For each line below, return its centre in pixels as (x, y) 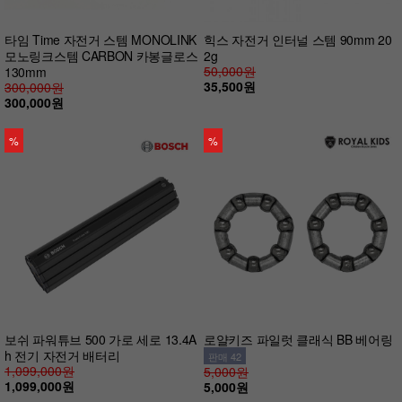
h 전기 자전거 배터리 (62, 355)
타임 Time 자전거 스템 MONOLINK (101, 39)
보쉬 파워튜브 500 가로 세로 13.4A (101, 339)
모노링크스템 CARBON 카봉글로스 (101, 55)
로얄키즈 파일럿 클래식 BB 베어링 (298, 339)
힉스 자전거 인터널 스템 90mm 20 (298, 39)
